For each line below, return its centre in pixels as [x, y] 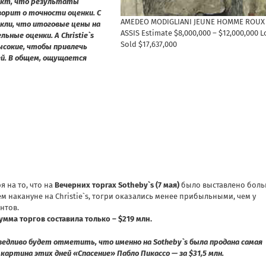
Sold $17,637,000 [149, 44]
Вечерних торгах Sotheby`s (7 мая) [117, 185]
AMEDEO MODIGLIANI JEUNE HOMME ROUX [193, 21]
